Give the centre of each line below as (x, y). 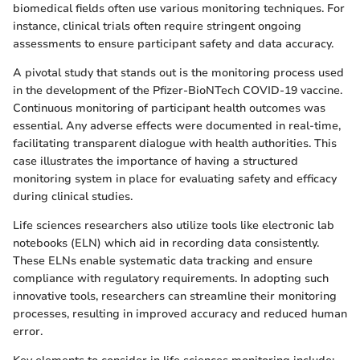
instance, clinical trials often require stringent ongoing (157, 26)
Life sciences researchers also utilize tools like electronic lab (174, 225)
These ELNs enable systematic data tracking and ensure (163, 260)
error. (28, 331)
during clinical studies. (73, 196)
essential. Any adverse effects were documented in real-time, (177, 125)
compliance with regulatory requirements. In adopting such (171, 278)
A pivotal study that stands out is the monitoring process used (178, 72)
